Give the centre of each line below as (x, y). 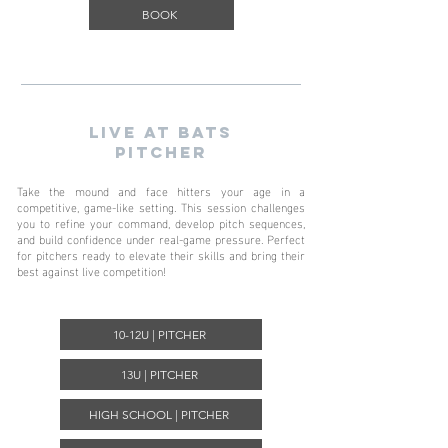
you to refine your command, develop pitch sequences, (161, 222)
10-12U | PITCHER (159, 334)
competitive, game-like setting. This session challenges (161, 206)
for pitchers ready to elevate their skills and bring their (161, 254)
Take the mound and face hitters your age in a (161, 190)
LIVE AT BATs (161, 132)
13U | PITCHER (159, 374)
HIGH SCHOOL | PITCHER (159, 414)
